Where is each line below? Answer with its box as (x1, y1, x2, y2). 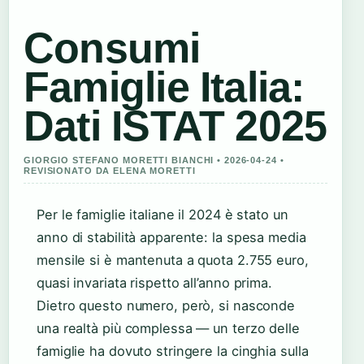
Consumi (24, 24, 201, 72)
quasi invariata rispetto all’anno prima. (37, 275, 272, 292)
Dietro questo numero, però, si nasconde (37, 297, 296, 314)
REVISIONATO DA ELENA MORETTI (24, 166, 196, 176)
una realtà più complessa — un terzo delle (37, 320, 300, 337)
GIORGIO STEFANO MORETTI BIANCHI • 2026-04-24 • (24, 155, 284, 166)
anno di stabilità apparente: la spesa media (37, 229, 306, 246)
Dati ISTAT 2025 (24, 102, 327, 150)
